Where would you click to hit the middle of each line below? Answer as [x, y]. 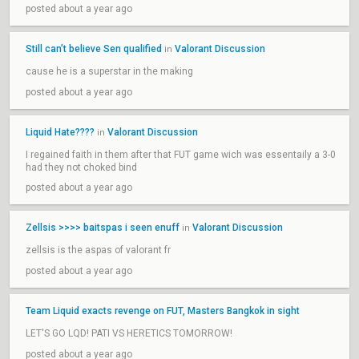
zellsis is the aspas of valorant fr [98, 250]
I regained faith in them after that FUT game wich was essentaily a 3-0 [181, 155]
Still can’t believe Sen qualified [95, 49]
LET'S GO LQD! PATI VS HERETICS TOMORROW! [129, 333]
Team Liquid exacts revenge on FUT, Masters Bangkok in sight [163, 311]
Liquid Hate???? [60, 132]
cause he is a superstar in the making [109, 71]
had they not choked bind [81, 167]
